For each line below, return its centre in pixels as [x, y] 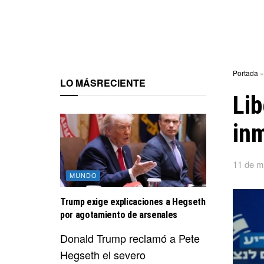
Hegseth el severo [103, 254]
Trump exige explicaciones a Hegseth [133, 202]
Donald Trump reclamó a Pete [130, 238]
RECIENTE [121, 83]
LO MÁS [78, 83]
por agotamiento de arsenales [119, 214]
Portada [245, 73]
